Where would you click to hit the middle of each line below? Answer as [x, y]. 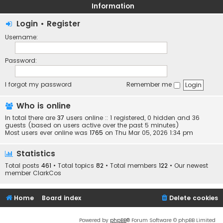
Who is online [42, 106]
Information [113, 6]
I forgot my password [38, 85]
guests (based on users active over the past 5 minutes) [92, 125]
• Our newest [188, 166]
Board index [62, 198]
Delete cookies [194, 198]
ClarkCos [47, 173]
